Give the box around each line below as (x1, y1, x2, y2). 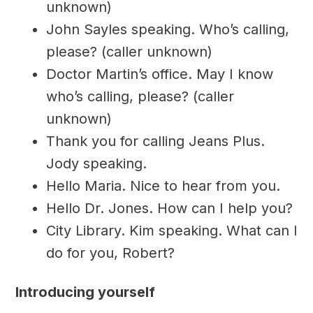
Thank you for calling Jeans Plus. (45, 133, 265, 150)
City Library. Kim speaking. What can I (45, 222, 298, 240)
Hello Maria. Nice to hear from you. (45, 177, 280, 195)
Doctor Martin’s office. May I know (45, 66, 273, 83)
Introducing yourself (15, 283, 155, 300)
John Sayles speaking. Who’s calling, (45, 21, 289, 38)
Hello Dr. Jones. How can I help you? (45, 200, 293, 217)
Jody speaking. (45, 155, 147, 173)
